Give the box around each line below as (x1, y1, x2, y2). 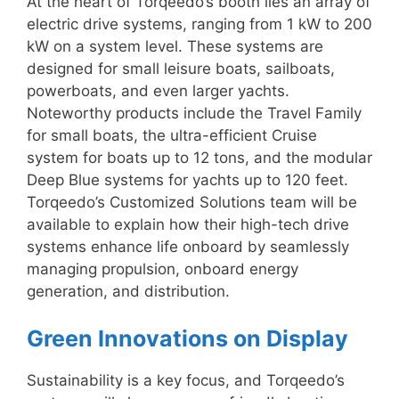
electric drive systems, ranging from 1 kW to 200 (27, 14, 372, 33)
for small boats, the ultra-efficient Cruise (27, 126, 317, 144)
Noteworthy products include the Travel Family (27, 103, 362, 122)
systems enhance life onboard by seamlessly (27, 237, 349, 256)
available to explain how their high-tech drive (27, 215, 349, 233)
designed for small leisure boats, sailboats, (27, 59, 335, 77)
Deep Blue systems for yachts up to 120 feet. (27, 170, 348, 189)
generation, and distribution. (27, 281, 230, 300)
